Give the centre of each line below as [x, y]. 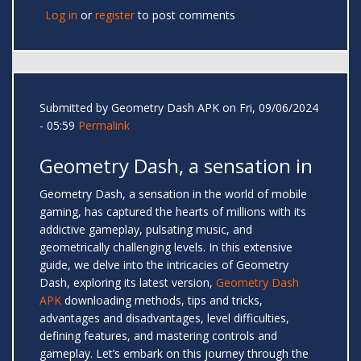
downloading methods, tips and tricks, [162, 301]
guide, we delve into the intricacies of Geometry [164, 265]
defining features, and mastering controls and [158, 336]
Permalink [104, 126]
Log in [61, 15]
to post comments [185, 15]
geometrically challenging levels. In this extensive [166, 247]
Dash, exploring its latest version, [128, 283]
